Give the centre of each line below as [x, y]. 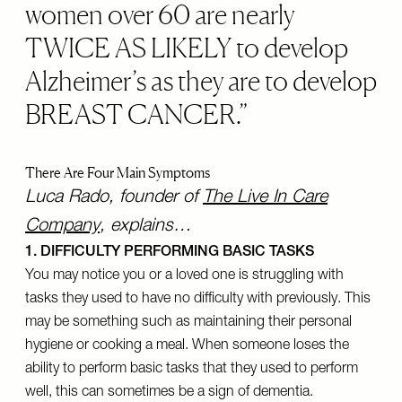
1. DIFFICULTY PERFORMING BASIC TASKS [170, 253]
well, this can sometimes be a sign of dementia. [169, 393]
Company [62, 227]
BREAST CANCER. [133, 114]
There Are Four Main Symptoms [118, 172]
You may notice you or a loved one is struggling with [184, 276]
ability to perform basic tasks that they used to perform [192, 370]
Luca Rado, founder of [114, 198]
